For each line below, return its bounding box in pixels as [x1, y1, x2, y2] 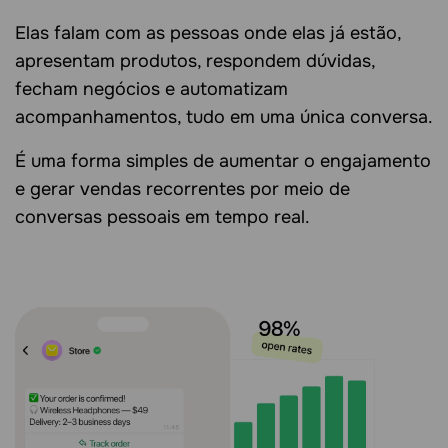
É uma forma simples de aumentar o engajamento [15, 150, 431, 172]
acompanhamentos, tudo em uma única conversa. [15, 106, 433, 128]
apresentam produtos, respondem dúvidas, [15, 50, 375, 72]
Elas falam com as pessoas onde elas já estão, [15, 22, 401, 44]
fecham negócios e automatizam [15, 78, 288, 100]
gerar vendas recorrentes [30, 178, 245, 200]
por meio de [245, 178, 350, 200]
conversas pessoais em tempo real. [15, 206, 310, 228]
